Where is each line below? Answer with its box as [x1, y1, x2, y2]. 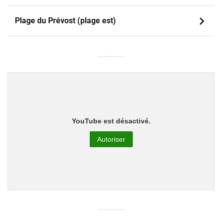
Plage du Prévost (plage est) [15, 16, 116, 26]
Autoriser [97, 135, 125, 143]
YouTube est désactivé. [71, 116, 151, 125]
